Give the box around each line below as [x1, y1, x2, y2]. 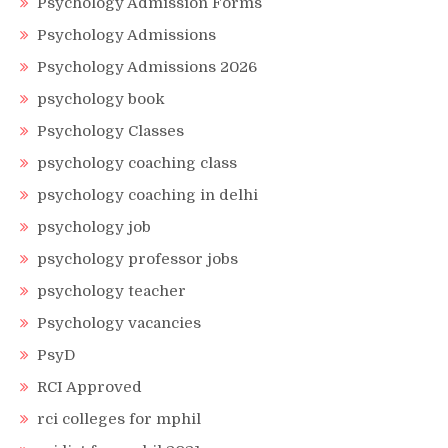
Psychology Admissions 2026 [37, 58, 257, 76]
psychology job [37, 218, 151, 236]
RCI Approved [37, 378, 142, 396]
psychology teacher [37, 282, 186, 300]
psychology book [37, 90, 165, 108]
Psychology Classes [37, 122, 184, 140]
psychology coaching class [37, 154, 237, 172]
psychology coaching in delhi [37, 186, 258, 204]
